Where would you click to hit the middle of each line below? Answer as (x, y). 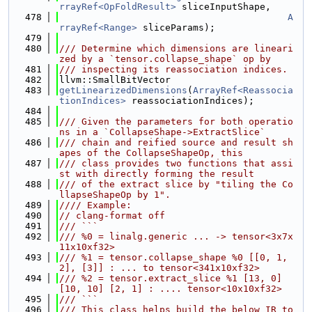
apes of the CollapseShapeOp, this (151, 153)
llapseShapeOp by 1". (115, 195)
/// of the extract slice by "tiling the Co (176, 184)
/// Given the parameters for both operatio (176, 122)
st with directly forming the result (157, 174)
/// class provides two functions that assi (176, 163)
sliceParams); (176, 28)
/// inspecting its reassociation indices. (173, 69)
